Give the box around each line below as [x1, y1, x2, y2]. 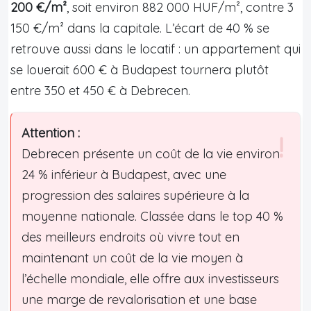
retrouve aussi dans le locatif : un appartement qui [10, 40, 301, 57]
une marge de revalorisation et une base [22, 291, 257, 308]
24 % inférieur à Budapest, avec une [22, 166, 226, 183]
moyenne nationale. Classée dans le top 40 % [22, 208, 283, 224]
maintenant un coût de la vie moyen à [22, 249, 243, 266]
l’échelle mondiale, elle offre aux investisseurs [22, 270, 279, 287]
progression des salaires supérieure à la [22, 187, 249, 203]
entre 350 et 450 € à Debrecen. [10, 82, 190, 99]
